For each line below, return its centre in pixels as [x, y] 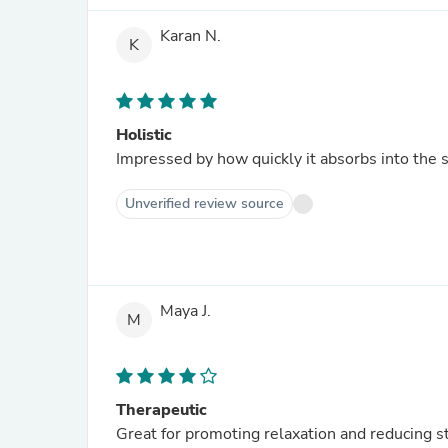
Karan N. [190, 36]
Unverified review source [204, 203]
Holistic [144, 135]
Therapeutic [161, 410]
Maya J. [185, 311]
